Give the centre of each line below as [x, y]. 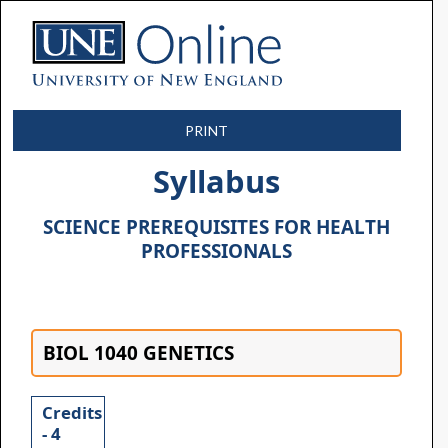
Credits [72, 413]
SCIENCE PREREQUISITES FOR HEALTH [216, 227]
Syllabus [216, 181]
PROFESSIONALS [216, 251]
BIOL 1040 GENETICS [138, 353]
